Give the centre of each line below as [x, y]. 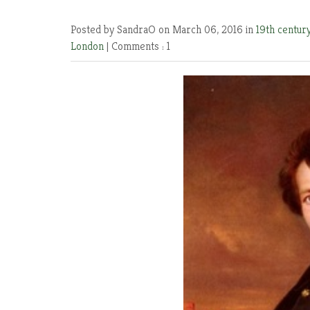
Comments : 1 [141, 46]
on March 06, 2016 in [207, 29]
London [89, 46]
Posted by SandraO [115, 29]
